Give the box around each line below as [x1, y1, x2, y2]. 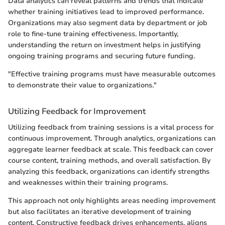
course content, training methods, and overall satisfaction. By [8, 155, 210, 165]
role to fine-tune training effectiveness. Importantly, [8, 29, 178, 39]
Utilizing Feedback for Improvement [8, 105, 146, 118]
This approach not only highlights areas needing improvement [8, 195, 215, 205]
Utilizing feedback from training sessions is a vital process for [8, 122, 214, 132]
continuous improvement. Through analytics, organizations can [8, 133, 215, 143]
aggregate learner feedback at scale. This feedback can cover [8, 144, 213, 154]
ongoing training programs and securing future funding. [8, 51, 195, 61]
